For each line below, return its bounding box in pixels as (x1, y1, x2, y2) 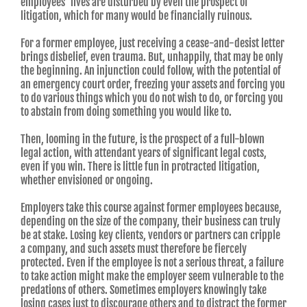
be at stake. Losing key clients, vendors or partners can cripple (21, 228, 280, 243)
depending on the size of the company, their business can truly (21, 214, 280, 229)
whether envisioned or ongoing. (21, 173, 153, 188)
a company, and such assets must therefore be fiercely (21, 242, 247, 256)
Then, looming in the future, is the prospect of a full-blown (21, 132, 265, 147)
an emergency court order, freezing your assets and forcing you (21, 77, 285, 92)
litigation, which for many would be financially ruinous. (21, 9, 252, 23)
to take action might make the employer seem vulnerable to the (21, 269, 284, 284)
